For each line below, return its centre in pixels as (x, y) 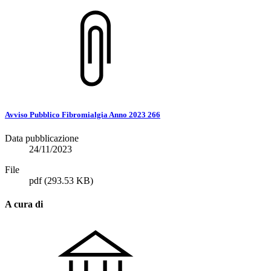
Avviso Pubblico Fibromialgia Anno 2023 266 (83, 114)
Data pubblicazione (42, 138)
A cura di (24, 204)
